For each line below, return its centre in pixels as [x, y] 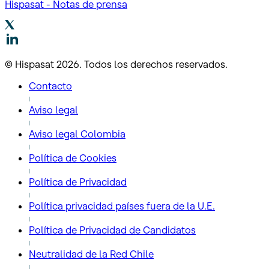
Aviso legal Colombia [77, 134]
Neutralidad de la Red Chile [91, 254]
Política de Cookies [73, 158]
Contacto [50, 86]
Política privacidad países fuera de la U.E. [122, 206]
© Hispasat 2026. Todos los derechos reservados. [116, 64]
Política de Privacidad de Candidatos [112, 230]
